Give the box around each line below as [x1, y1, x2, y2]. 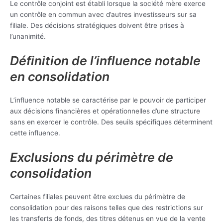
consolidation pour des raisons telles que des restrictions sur [10, 204, 203, 212]
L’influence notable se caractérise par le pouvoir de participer [10, 96, 206, 105]
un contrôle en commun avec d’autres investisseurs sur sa [10, 10, 197, 19]
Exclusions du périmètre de [10, 150, 173, 165]
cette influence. [10, 129, 60, 137]
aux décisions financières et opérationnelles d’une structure [10, 107, 200, 115]
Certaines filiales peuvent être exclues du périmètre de [10, 193, 185, 201]
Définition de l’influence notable [10, 53, 201, 69]
